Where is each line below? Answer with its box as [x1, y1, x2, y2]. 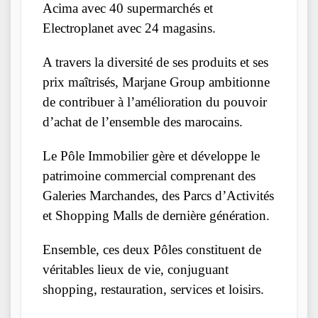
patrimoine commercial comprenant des [43, 168, 256, 183]
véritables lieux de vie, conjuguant [43, 261, 229, 277]
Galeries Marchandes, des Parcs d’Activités [43, 187, 274, 203]
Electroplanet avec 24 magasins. [43, 20, 216, 35]
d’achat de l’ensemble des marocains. [43, 114, 243, 129]
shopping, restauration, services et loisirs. [43, 281, 264, 297]
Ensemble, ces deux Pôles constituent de [43, 241, 261, 257]
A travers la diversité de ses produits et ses [43, 54, 268, 70]
